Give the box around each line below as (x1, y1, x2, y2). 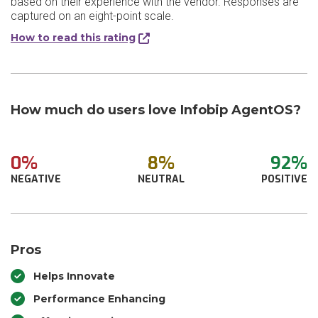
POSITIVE (261, 172, 307, 186)
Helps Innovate (33, 270, 115, 283)
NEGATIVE (11, 172, 61, 186)
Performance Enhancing (33, 292, 165, 305)
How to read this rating (11, 31, 136, 44)
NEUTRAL (138, 172, 185, 186)
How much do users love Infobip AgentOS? (11, 102, 301, 118)
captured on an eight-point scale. (11, 9, 174, 23)
